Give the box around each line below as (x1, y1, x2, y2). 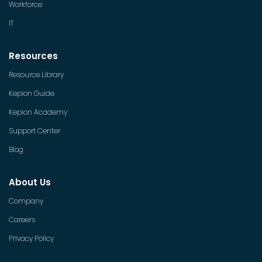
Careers (9, 214, 35, 225)
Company (9, 195, 43, 206)
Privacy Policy (9, 233, 54, 243)
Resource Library (9, 69, 64, 80)
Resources (9, 49, 58, 62)
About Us (9, 175, 51, 188)
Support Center (9, 125, 60, 136)
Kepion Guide (9, 88, 54, 98)
